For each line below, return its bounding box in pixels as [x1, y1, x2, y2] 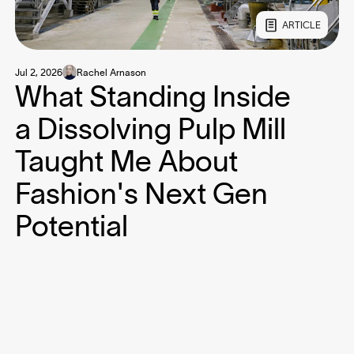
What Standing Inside [14, 79, 291, 112]
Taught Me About [14, 144, 238, 177]
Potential [14, 209, 128, 242]
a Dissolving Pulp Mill [14, 111, 286, 145]
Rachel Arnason [77, 66, 147, 77]
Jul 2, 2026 [14, 66, 62, 77]
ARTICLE [281, 20, 321, 31]
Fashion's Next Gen [14, 176, 268, 209]
